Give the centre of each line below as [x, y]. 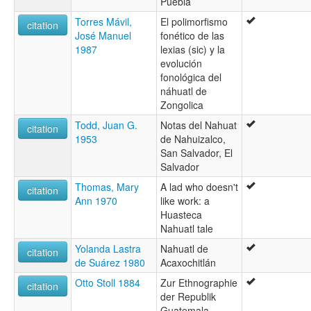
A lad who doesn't [199, 186]
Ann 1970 [96, 200]
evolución [181, 63]
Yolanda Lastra [108, 248]
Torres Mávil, [103, 21]
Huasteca [181, 214]
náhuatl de [184, 91]
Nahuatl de [184, 248]
